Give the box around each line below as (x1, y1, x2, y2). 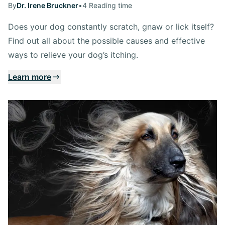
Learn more (8, 72, 51, 82)
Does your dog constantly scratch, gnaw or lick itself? (8, 22, 214, 32)
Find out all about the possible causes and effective (8, 36, 205, 46)
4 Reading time (82, 1, 132, 10)
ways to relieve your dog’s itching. (8, 50, 138, 60)
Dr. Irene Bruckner (17, 1, 78, 10)
